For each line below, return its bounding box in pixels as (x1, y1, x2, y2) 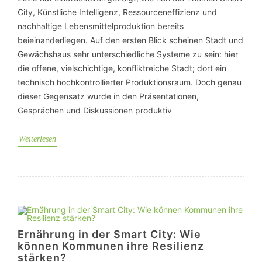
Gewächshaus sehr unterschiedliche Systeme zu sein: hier (18, 49, 238, 59)
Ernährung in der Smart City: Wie (18, 228, 201, 240)
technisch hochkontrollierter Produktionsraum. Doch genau (18, 77, 242, 87)
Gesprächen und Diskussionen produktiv (18, 105, 172, 115)
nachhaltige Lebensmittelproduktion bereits (18, 21, 184, 31)
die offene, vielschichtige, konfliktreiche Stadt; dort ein (18, 63, 226, 73)
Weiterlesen (19, 135, 56, 143)
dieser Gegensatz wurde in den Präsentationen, (18, 91, 199, 101)
